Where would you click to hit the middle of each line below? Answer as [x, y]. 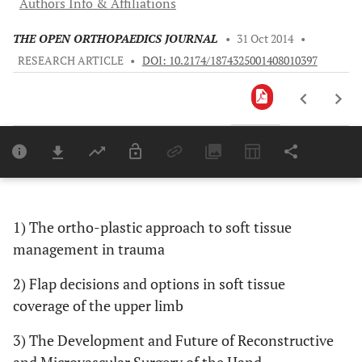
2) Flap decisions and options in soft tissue [149, 284]
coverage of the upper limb [98, 305]
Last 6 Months [278, 184]
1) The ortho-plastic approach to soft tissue [152, 227]
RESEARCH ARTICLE [70, 61]
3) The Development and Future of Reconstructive [173, 340]
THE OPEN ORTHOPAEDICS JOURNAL [115, 39]
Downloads [274, 165]
